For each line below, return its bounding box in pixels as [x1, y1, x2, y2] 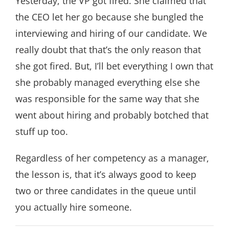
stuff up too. [15, 125, 68, 138]
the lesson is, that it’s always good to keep [15, 168, 196, 180]
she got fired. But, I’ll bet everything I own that [15, 60, 213, 72]
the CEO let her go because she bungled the [15, 11, 203, 23]
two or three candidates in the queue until [15, 185, 196, 197]
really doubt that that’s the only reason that [15, 43, 201, 56]
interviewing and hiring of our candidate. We [15, 27, 207, 39]
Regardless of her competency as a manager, [15, 152, 209, 164]
